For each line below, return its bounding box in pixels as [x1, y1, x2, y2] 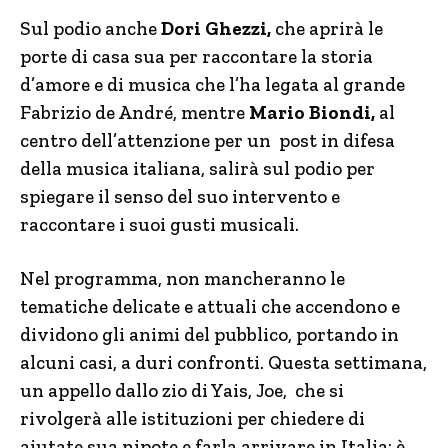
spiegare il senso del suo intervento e [20, 185, 340, 208]
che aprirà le [271, 17, 383, 40]
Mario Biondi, [249, 101, 375, 124]
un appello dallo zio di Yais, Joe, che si [20, 379, 344, 402]
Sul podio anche [20, 17, 161, 40]
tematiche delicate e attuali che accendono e [20, 295, 400, 318]
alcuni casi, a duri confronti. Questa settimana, [20, 351, 427, 374]
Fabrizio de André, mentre [20, 101, 249, 124]
